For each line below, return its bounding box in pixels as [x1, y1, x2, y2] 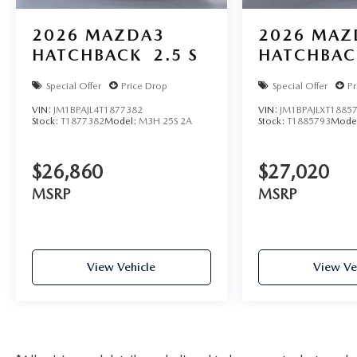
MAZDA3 [85, 25, 165, 45]
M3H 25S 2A [139, 116, 192, 127]
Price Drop [121, 80, 167, 92]
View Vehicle [87, 260, 156, 275]
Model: [104, 116, 139, 127]
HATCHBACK [32, 45, 142, 65]
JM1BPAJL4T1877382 [53, 104, 143, 116]
